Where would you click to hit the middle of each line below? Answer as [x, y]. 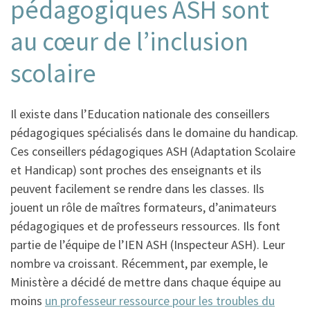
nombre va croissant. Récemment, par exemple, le [139, 264]
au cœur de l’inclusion [129, 41]
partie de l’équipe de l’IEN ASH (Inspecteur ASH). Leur [148, 245]
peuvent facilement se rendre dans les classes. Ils [137, 189]
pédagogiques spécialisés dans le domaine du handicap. [154, 133]
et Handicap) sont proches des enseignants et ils [136, 170]
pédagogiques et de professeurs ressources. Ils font [145, 226]
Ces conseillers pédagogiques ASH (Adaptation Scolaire [153, 152]
